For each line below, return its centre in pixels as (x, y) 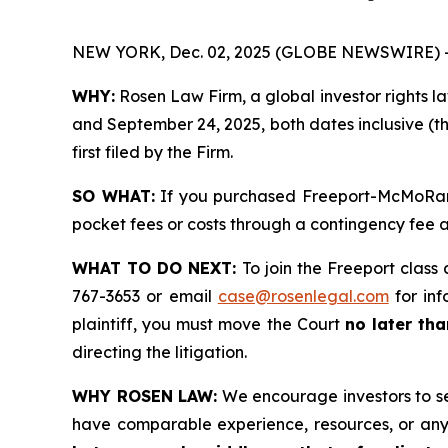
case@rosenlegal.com (303, 296)
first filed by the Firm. (152, 152)
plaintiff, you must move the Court (208, 324)
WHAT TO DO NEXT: (154, 268)
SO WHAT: (113, 196)
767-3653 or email (145, 296)
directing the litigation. (159, 352)
